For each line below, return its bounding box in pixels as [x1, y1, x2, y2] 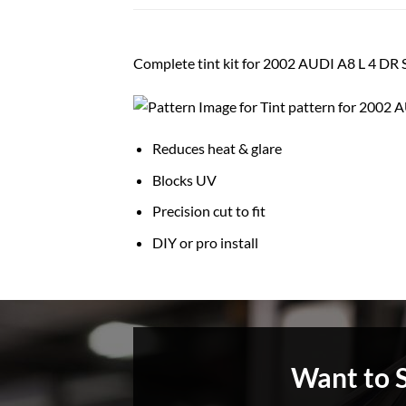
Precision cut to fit [151, 202, 266, 220]
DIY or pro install [151, 234, 258, 252]
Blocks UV [151, 170, 217, 188]
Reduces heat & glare [151, 140, 282, 158]
